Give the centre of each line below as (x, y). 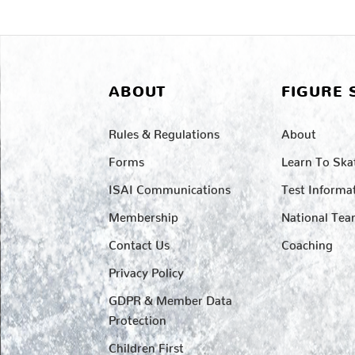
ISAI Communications (170, 187)
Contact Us (139, 242)
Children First (146, 345)
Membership (143, 215)
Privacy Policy (146, 270)
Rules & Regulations (164, 132)
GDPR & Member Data (170, 298)
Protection (137, 318)
